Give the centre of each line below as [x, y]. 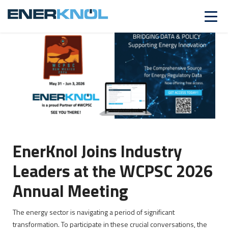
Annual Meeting [70, 191]
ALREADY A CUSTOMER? [136, 13]
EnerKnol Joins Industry [97, 151]
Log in [182, 13]
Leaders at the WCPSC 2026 [113, 171]
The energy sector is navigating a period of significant [94, 212]
